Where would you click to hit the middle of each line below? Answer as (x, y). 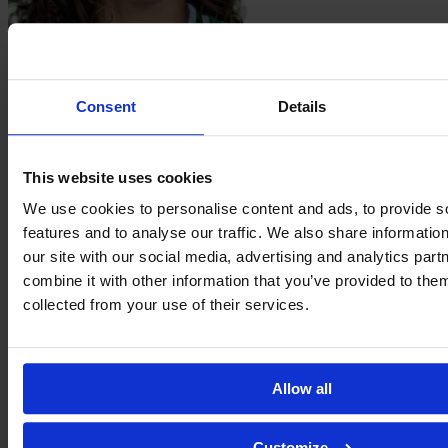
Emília (28, 362)
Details (302, 106)
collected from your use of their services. (166, 305)
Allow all (302, 389)
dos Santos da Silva (69, 66)
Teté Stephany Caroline (82, 48)
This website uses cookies (118, 177)
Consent (106, 106)
